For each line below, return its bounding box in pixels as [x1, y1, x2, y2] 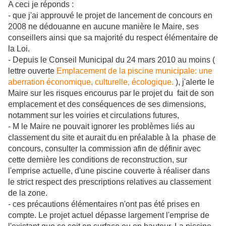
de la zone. [8, 189, 47, 197]
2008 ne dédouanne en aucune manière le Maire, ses [8, 22, 199, 31]
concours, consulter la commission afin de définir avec [8, 144, 201, 153]
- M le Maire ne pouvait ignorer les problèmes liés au [8, 122, 195, 131]
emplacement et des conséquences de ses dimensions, [8, 100, 206, 108]
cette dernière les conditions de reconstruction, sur [8, 155, 187, 164]
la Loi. [8, 44, 30, 53]
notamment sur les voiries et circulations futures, [8, 111, 179, 120]
